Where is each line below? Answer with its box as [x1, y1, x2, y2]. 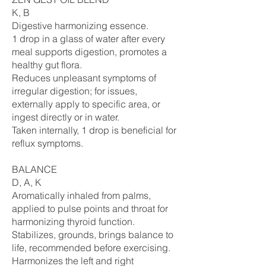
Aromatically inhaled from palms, [12, 189, 151, 201]
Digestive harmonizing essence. [12, 20, 148, 31]
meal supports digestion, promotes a [12, 46, 167, 58]
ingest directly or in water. [12, 111, 119, 123]
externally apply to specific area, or [12, 98, 160, 110]
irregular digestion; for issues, [12, 85, 137, 97]
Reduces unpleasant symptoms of [12, 72, 156, 84]
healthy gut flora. [12, 59, 82, 71]
